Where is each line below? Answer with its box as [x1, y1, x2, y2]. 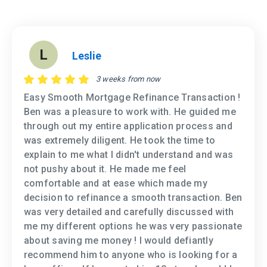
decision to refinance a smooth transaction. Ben [24, 192, 243, 204]
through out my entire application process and [24, 120, 232, 132]
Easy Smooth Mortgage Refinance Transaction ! [24, 92, 241, 104]
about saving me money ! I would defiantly [24, 235, 213, 247]
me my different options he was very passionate [24, 221, 243, 232]
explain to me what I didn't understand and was [24, 149, 234, 161]
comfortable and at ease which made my [24, 178, 207, 190]
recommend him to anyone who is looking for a [24, 249, 238, 261]
